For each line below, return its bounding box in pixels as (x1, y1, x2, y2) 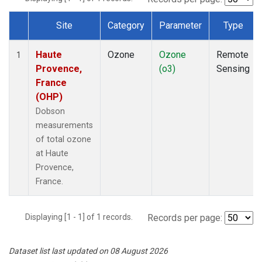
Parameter (159, 19, 202, 31)
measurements (36, 120, 93, 130)
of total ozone (36, 134, 91, 144)
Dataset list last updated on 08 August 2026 (9, 246, 168, 256)
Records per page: (147, 212, 222, 223)
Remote (216, 49, 249, 60)
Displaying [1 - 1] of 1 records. (25, 212, 140, 222)
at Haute (36, 148, 68, 158)
